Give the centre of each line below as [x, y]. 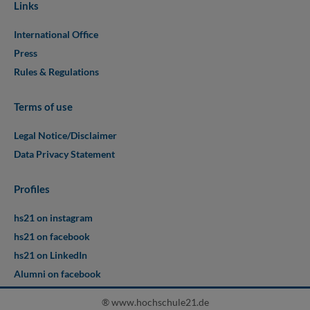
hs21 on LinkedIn [51, 255]
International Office [56, 34]
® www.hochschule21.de [155, 302]
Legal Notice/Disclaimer [65, 135]
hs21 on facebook [52, 236]
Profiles [32, 189]
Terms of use [43, 106]
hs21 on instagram [53, 217]
